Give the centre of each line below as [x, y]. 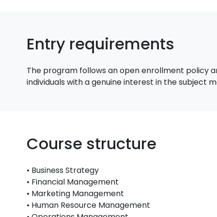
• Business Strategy [63, 170]
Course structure [92, 144]
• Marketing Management [76, 194]
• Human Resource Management [89, 205]
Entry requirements [101, 44]
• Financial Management [73, 182]
